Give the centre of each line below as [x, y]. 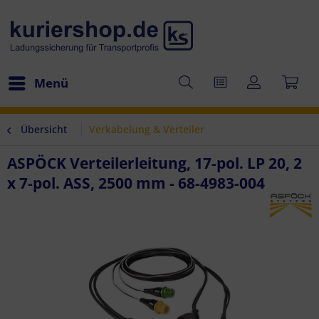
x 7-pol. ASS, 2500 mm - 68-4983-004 [136, 183]
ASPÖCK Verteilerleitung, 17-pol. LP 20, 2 [155, 163]
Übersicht [44, 129]
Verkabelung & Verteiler [147, 129]
